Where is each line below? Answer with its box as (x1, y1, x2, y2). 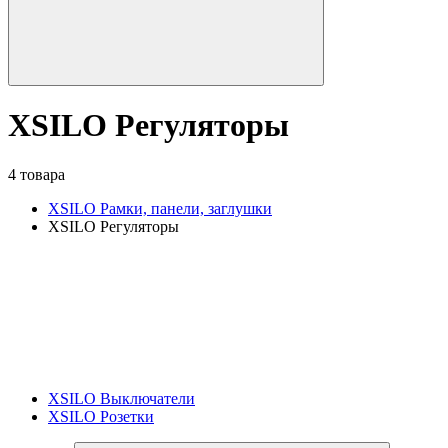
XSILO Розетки (48, 407, 154, 425)
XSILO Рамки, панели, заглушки (48, 199, 272, 217)
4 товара (8, 165, 65, 183)
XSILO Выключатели (48, 389, 195, 407)
